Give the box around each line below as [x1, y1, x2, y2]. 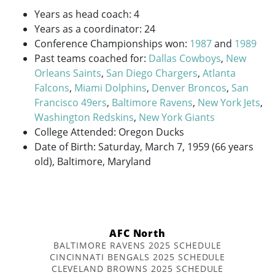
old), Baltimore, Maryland [34, 154, 151, 168]
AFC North [109, 227, 166, 241]
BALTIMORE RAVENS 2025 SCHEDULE [53, 239, 222, 251]
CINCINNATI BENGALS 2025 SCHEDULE [49, 250, 226, 263]
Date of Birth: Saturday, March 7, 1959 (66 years [34, 139, 254, 153]
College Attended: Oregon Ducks [34, 125, 184, 139]
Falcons [34, 80, 69, 95]
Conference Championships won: [34, 36, 190, 50]
